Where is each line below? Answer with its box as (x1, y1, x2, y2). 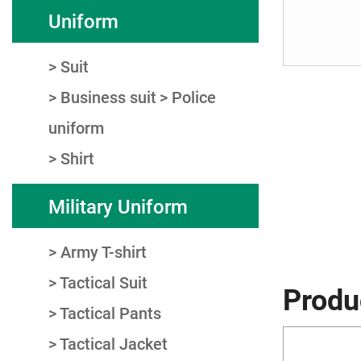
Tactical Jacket (60, 333, 168, 354)
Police (172, 86, 216, 107)
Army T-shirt (60, 241, 147, 262)
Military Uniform (48, 193, 188, 219)
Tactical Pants (60, 302, 161, 323)
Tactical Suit (60, 272, 147, 293)
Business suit (60, 86, 156, 107)
